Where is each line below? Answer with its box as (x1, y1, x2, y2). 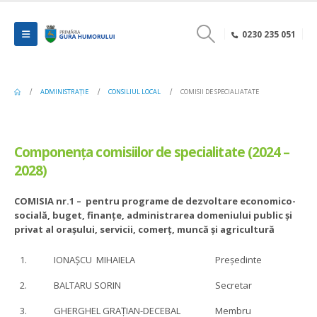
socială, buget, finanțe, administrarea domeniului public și (14, 209, 292, 221)
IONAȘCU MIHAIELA (54, 253, 135, 267)
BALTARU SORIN (54, 279, 121, 292)
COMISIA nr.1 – (14, 195, 81, 207)
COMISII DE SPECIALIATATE (180, 87, 260, 96)
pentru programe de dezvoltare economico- (86, 195, 296, 207)
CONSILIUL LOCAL (108, 87, 161, 96)
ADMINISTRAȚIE (40, 87, 89, 96)
